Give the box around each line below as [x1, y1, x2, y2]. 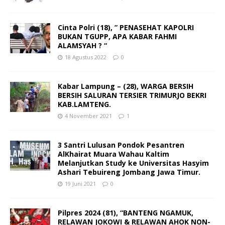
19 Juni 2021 [65, 179, 96, 187]
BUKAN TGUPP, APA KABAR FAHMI [58, 31, 177, 41]
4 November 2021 [65, 111, 112, 120]
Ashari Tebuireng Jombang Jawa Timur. [58, 167, 200, 177]
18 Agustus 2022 [65, 53, 106, 61]
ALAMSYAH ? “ [58, 40, 107, 50]
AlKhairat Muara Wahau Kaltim [58, 149, 169, 159]
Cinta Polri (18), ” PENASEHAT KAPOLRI [58, 22, 194, 32]
